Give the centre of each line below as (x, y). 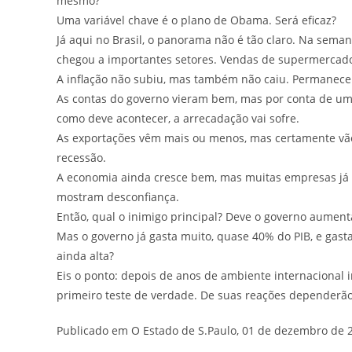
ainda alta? (85, 255)
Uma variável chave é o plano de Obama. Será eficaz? (196, 20)
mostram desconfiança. (118, 196)
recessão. (81, 157)
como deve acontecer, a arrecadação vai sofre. (178, 118)
